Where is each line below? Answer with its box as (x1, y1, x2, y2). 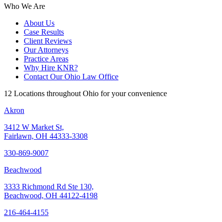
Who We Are (4, 1, 45, 10)
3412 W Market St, (4, 122, 64, 131)
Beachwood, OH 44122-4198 (4, 191, 98, 200)
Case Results (24, 27, 64, 36)
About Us (24, 18, 55, 27)
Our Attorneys (24, 45, 68, 54)
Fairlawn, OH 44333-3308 (4, 131, 88, 140)
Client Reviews (24, 36, 72, 45)
